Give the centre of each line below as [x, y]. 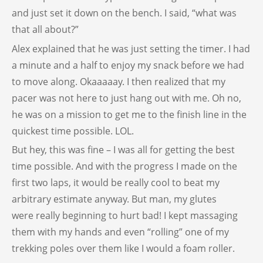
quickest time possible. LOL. [73, 131]
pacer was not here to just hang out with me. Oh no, [127, 98]
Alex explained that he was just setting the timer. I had [131, 48]
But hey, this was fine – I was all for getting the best [123, 149]
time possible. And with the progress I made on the [124, 166]
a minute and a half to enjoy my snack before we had [128, 65]
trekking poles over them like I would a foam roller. [123, 248]
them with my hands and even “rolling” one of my [120, 232]
